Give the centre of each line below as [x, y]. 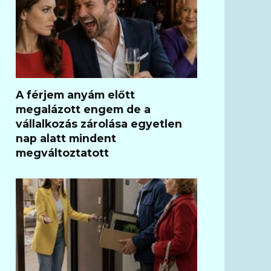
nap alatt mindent [66, 138]
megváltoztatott [62, 152]
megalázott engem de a [83, 109]
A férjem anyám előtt [75, 94]
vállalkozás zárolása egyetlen [99, 123]
